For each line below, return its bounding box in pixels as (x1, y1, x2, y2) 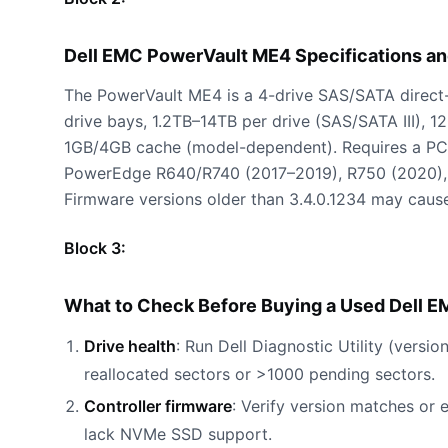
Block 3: (64, 238, 126, 258)
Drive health (84, 336, 176, 356)
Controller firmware (84, 396, 232, 416)
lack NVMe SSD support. (84, 424, 272, 444)
